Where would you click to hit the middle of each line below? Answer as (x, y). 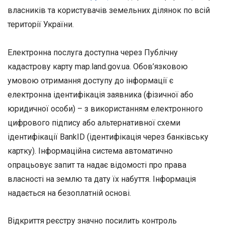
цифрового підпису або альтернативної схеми (94, 123)
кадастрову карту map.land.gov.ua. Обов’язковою (98, 66)
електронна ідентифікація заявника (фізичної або (100, 94)
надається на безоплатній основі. (69, 193)
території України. (41, 25)
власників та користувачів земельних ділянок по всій (109, 11)
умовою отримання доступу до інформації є (91, 80)
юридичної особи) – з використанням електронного (105, 108)
